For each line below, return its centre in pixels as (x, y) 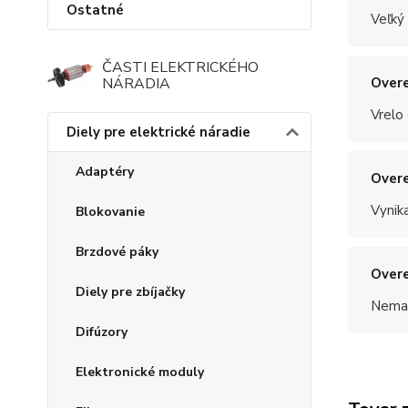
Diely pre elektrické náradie (158, 132)
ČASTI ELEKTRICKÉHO (180, 67)
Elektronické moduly (140, 372)
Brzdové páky (117, 252)
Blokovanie (110, 212)
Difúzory (102, 332)
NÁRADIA (136, 84)
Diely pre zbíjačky (130, 292)
